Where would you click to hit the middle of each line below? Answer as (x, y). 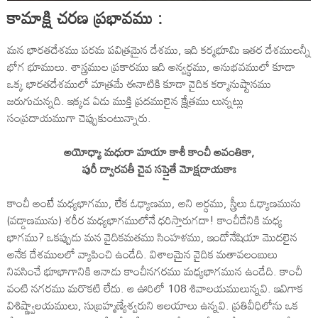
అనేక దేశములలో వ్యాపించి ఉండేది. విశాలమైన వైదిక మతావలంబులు (142, 254)
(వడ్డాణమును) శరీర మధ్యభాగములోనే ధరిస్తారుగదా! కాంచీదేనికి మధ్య (145, 220)
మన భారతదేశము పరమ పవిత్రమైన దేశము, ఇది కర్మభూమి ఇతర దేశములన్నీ (159, 49)
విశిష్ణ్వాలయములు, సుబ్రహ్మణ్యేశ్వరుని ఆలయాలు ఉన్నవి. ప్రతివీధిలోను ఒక (153, 305)
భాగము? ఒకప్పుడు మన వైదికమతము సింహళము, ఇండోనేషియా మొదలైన (152, 237)
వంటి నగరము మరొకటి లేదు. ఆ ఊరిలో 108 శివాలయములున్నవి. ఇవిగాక (155, 288)
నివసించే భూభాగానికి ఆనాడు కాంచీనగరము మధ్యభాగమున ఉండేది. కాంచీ (155, 271)
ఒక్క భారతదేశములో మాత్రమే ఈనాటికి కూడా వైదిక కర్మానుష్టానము (139, 83)
